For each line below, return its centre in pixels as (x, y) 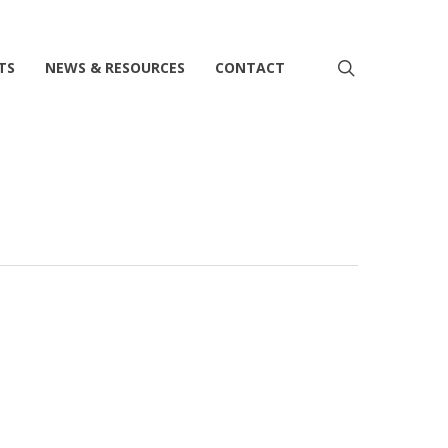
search (383, 67)
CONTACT (250, 67)
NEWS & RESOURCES (115, 67)
